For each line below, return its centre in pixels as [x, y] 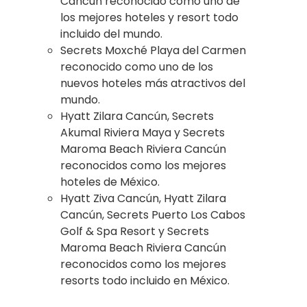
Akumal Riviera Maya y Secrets [143, 132]
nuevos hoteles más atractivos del [153, 83]
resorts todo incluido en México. [145, 280]
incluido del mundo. [111, 34]
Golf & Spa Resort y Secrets [135, 231]
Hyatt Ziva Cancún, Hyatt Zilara [143, 198]
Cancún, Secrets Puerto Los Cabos [153, 214]
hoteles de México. [110, 182]
